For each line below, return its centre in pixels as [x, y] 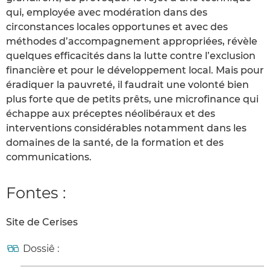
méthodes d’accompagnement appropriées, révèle [132, 42]
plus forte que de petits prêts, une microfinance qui [132, 99]
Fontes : [36, 193]
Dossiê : [41, 249]
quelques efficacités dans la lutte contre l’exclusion [131, 56]
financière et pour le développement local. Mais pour [135, 71]
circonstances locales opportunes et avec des [117, 27]
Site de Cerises [42, 222]
